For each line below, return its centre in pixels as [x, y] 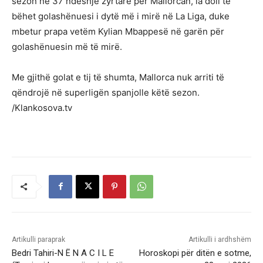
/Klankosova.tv [42, 107]
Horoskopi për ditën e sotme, [195, 253]
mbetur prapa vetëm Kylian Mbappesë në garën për [118, 31]
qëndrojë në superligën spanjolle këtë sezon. [106, 92]
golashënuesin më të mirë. [67, 46]
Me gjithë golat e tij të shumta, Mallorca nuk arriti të [118, 77]
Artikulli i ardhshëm [220, 239]
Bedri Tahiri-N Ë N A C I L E [63, 253]
